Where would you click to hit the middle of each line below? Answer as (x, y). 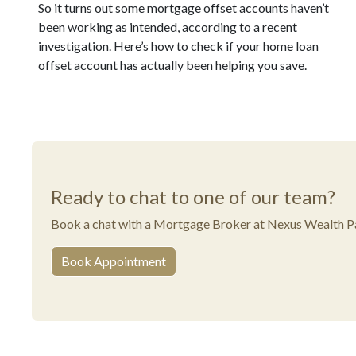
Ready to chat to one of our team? (193, 197)
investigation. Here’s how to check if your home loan (178, 46)
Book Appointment (114, 261)
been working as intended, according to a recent (168, 27)
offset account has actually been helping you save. (172, 65)
